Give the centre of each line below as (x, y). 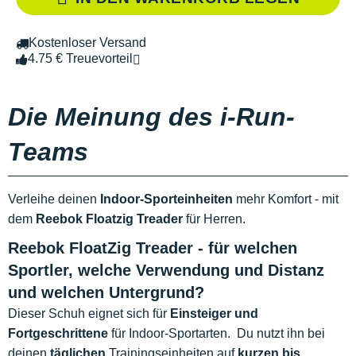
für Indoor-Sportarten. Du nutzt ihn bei (217, 334)
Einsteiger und (214, 314)
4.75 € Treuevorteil (80, 59)
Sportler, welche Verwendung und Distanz (166, 271)
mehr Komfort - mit (286, 199)
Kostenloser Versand (87, 43)
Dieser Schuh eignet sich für (89, 314)
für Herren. (216, 219)
